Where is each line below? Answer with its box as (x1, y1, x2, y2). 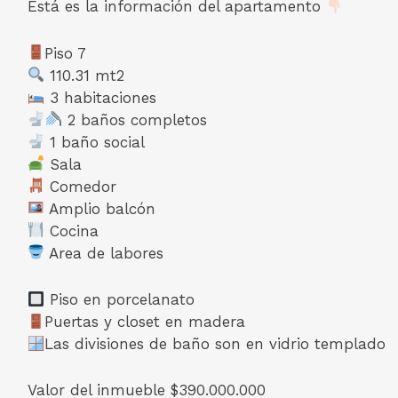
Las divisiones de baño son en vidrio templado (44, 334, 386, 353)
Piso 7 (44, 44, 87, 62)
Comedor (44, 177, 117, 195)
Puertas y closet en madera (44, 312, 246, 330)
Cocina (44, 221, 99, 240)
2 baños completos (61, 110, 207, 129)
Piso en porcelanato (44, 290, 195, 308)
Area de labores (44, 243, 164, 262)
